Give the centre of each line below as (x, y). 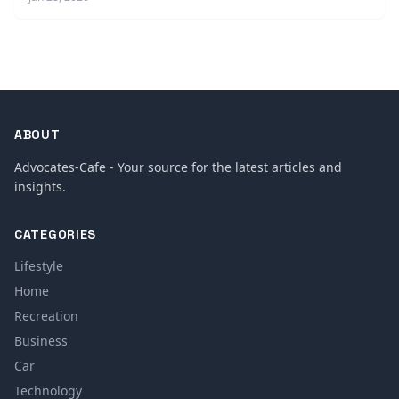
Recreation (46, 316)
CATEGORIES (55, 234)
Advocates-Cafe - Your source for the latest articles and (178, 167)
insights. (40, 187)
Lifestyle (39, 266)
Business (41, 341)
